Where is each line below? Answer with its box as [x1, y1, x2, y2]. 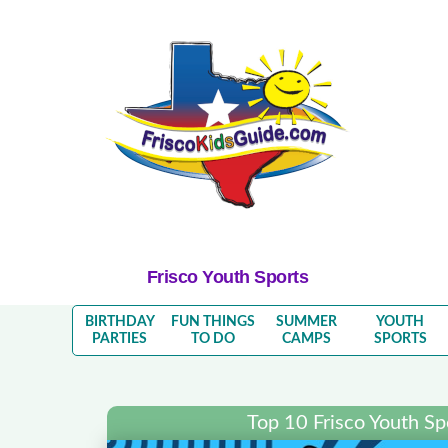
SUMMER [276, 314, 338, 329]
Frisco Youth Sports [146, 267, 309, 288]
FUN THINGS [171, 314, 256, 329]
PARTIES [92, 331, 148, 346]
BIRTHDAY [84, 314, 155, 329]
